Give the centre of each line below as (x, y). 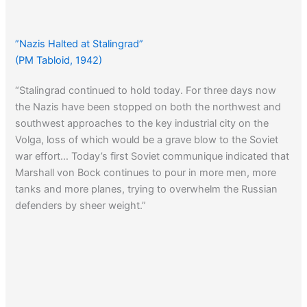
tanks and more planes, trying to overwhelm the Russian (147, 189)
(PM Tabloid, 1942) (59, 61)
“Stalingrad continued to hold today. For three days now (146, 91)
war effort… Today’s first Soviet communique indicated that (152, 157)
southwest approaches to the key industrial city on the (142, 124)
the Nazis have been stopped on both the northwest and (148, 107)
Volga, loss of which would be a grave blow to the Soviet (147, 140)
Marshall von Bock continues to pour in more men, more (146, 173)
